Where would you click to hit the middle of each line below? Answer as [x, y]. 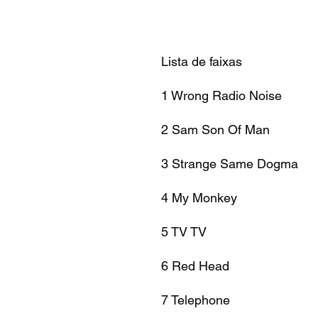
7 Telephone [196, 300]
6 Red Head [195, 265]
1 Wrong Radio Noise [221, 95]
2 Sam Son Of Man [215, 129]
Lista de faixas [202, 61]
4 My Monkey [199, 197]
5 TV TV [184, 231]
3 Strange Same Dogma [230, 163]
